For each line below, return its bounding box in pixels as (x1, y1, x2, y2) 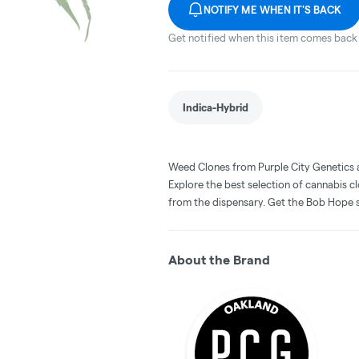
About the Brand (168, 252, 270, 267)
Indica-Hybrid (183, 101, 248, 113)
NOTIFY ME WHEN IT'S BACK (204, 3, 342, 15)
